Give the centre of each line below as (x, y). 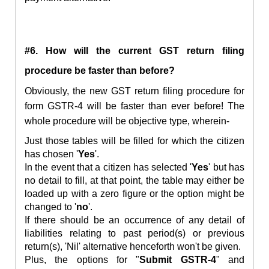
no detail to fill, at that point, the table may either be (134, 181)
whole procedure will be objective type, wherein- (127, 121)
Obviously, (49, 91)
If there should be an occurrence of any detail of (134, 220)
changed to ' (50, 207)
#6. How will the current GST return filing (134, 51)
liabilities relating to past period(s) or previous (134, 234)
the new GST (104, 91)
